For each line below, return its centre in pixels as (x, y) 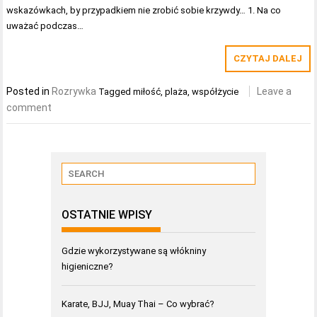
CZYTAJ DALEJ (267, 58)
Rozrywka (74, 91)
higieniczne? (87, 266)
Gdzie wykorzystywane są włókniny (134, 251)
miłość (147, 92)
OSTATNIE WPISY (107, 215)
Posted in (29, 91)
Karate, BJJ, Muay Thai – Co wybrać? (138, 304)
